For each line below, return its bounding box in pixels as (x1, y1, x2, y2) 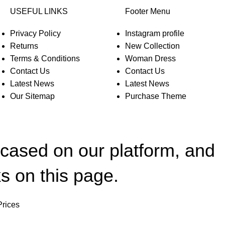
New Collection (125, 42, 180, 50)
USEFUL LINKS (10, 7, 68, 16)
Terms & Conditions (10, 54, 80, 63)
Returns (10, 42, 38, 50)
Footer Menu (125, 7, 170, 16)
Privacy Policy (10, 29, 61, 38)
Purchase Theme (125, 92, 186, 100)
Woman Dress (125, 54, 176, 63)
